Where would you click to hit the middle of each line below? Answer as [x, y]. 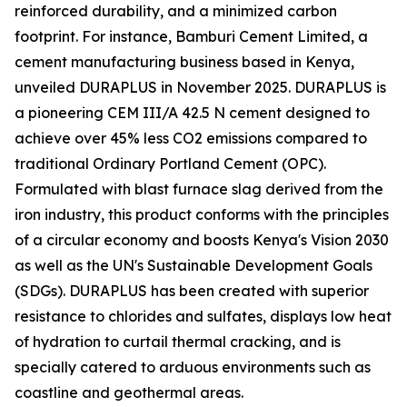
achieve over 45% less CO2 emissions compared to [191, 139]
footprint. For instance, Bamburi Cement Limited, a [191, 37]
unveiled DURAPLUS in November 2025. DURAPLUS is [200, 88]
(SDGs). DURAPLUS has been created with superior [192, 291]
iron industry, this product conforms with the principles [202, 215]
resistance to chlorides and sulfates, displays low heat [203, 317]
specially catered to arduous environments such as [193, 367]
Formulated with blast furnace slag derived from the [199, 189]
